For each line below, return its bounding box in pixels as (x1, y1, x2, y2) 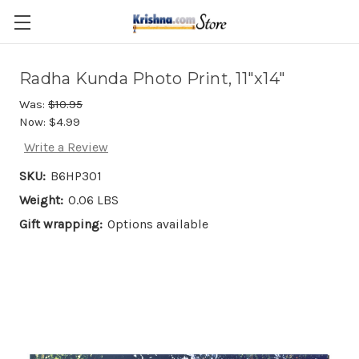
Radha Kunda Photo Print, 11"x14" (19, 69, 285, 88)
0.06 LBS (68, 192, 119, 208)
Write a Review (24, 139, 108, 155)
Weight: (19, 192, 63, 208)
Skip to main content (119, 23, 240, 38)
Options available (107, 216, 208, 232)
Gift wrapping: (19, 216, 103, 232)
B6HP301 (50, 168, 102, 184)
